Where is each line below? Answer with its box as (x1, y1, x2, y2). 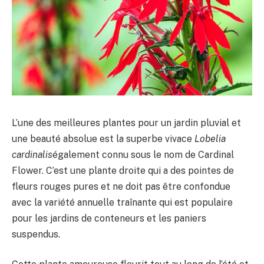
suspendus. (12, 228, 60, 240)
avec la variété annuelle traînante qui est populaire (12, 196, 233, 208)
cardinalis (12, 148, 52, 160)
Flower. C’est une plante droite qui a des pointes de (12, 164, 234, 176)
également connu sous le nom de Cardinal (52, 148, 234, 160)
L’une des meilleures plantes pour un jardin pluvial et (12, 117, 241, 128)
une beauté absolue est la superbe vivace (12, 133, 194, 144)
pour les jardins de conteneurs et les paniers (12, 212, 206, 224)
